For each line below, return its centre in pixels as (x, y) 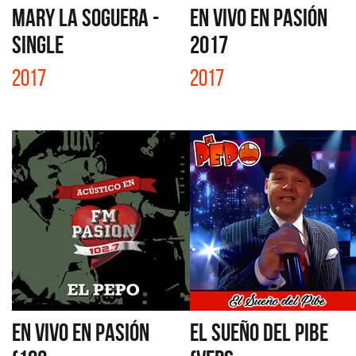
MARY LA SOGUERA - (85, 17)
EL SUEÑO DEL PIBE (259, 332)
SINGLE (38, 44)
